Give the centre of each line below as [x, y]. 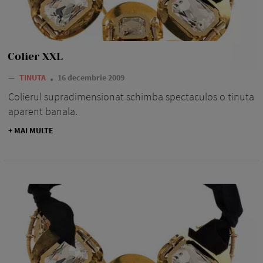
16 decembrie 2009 [91, 78]
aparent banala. [43, 112]
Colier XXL [35, 57]
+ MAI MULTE [31, 131]
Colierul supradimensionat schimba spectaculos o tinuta [131, 97]
